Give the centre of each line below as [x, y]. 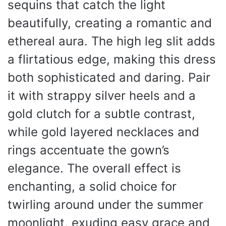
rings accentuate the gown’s [89, 150]
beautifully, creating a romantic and [110, 23]
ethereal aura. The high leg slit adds [111, 41]
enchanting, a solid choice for [92, 186]
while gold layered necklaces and [103, 132]
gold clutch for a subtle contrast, [101, 114]
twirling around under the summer [105, 205]
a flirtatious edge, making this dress [112, 59]
